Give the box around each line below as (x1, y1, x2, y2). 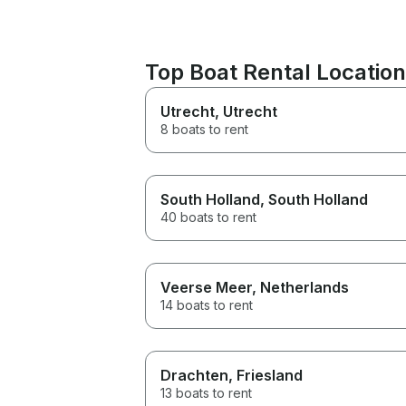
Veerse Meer (160, 277, 252, 296)
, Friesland (228, 365, 303, 384)
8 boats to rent (160, 121, 248, 137)
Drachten (160, 365, 228, 384)
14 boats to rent (160, 296, 253, 313)
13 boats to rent (160, 384, 252, 401)
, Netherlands (252, 277, 349, 296)
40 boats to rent (160, 208, 256, 225)
